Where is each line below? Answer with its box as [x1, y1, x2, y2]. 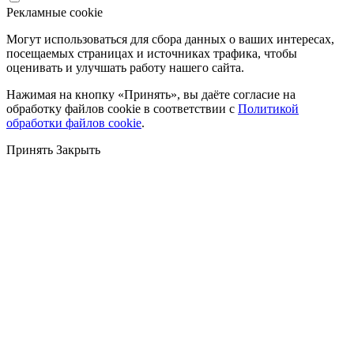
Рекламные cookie [6, 5, 103, 19]
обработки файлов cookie [6, 115, 141, 130]
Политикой [238, 101, 299, 115]
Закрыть [56, 142, 100, 156]
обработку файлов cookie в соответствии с [6, 101, 238, 115]
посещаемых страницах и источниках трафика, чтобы [6, 46, 297, 60]
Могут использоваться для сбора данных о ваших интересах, [6, 32, 334, 46]
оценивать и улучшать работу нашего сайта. [6, 60, 244, 74]
